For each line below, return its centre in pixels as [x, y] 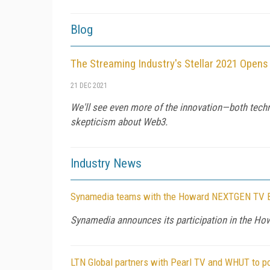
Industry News [106, 163]
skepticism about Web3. [119, 121]
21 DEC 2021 [89, 85]
